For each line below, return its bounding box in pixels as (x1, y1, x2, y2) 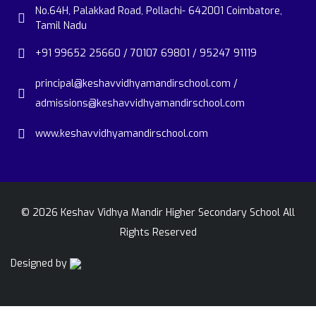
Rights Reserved (119, 226, 197, 240)
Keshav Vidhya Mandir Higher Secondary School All (58, 206, 295, 220)
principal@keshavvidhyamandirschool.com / (35, 77, 238, 91)
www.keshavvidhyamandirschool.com (35, 127, 208, 141)
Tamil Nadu (35, 19, 87, 33)
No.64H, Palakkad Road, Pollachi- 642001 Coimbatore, (35, 4, 282, 18)
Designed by (11, 257, 70, 271)
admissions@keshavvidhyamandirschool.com (35, 97, 245, 111)
